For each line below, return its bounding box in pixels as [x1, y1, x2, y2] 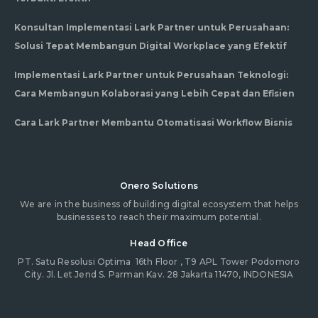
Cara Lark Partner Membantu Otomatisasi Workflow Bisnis [14, 116, 292, 128]
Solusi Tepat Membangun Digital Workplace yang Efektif [14, 40, 287, 51]
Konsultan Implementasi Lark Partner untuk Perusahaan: [14, 21, 289, 33]
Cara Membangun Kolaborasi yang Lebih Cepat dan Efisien [14, 87, 295, 99]
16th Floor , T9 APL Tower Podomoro [135, 256, 300, 267]
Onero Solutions [120, 180, 198, 191]
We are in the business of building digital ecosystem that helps [20, 198, 298, 209]
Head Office [130, 237, 188, 248]
